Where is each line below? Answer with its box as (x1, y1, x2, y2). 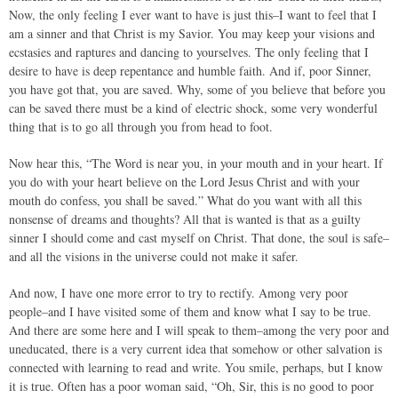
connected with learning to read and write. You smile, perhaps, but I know (9, 359, 383, 376)
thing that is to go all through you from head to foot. (9, 118, 273, 135)
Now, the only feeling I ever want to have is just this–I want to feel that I (9, 6, 377, 23)
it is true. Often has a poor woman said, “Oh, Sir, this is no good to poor (9, 378, 374, 394)
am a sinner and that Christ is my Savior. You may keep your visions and (9, 25, 375, 42)
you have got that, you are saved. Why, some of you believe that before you (9, 81, 386, 98)
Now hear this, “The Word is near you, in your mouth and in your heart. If (9, 155, 383, 171)
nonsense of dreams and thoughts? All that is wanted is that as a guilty (9, 211, 361, 227)
